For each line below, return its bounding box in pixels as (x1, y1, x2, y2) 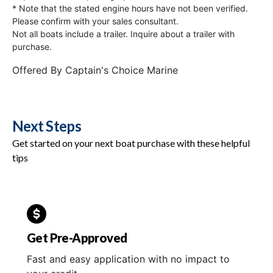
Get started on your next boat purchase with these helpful (12, 136, 250, 149)
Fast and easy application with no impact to (27, 252, 230, 265)
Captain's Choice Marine (65, 63, 178, 76)
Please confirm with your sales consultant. (12, 15, 179, 26)
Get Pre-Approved (27, 230, 127, 245)
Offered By (12, 63, 65, 76)
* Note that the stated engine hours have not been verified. (12, 2, 248, 13)
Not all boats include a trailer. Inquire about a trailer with (12, 28, 235, 39)
